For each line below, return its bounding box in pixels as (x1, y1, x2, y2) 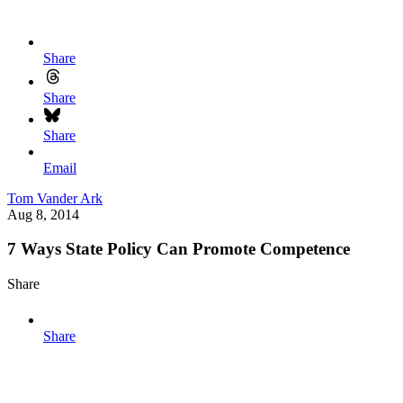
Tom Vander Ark (7, 190, 103, 206)
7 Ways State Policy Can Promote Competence (7, 239, 350, 259)
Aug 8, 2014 (7, 206, 79, 222)
